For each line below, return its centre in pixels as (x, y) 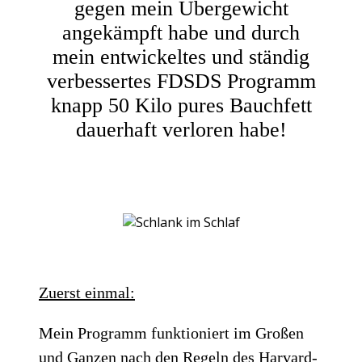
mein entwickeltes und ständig (181, 57)
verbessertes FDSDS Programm (181, 82)
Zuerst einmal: (87, 293)
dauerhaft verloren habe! (181, 130)
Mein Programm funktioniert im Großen (171, 333)
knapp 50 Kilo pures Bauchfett (181, 106)
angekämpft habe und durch (181, 33)
